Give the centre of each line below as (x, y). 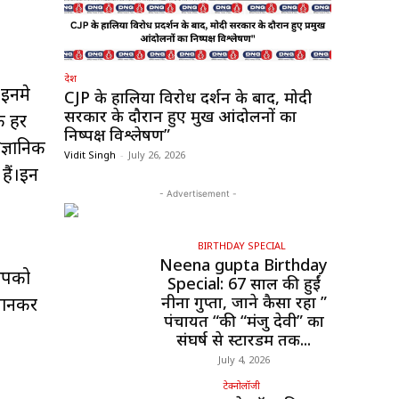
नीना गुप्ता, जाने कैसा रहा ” (244, 302)
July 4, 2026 (244, 360)
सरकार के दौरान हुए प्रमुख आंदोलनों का (180, 116)
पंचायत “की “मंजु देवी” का (244, 321)
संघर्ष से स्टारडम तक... (244, 340)
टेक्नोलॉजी (241, 386)
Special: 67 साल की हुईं (244, 284)
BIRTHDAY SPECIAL (241, 246)
